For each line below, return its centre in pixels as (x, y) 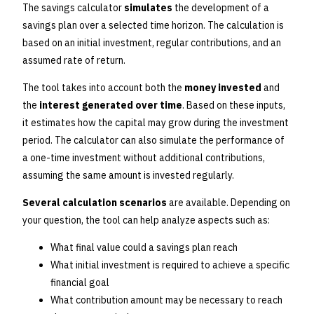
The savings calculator (73, 8)
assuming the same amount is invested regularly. (128, 176)
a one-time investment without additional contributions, (144, 158)
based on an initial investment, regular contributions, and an (152, 43)
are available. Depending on (228, 203)
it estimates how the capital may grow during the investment (156, 123)
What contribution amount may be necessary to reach (166, 300)
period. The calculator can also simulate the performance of (153, 141)
